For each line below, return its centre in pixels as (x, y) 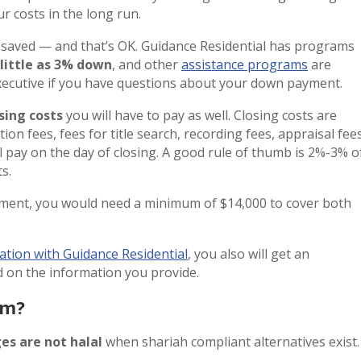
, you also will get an (249, 253)
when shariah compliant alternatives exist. (232, 341)
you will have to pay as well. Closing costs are (200, 115)
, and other (147, 64)
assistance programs (245, 64)
